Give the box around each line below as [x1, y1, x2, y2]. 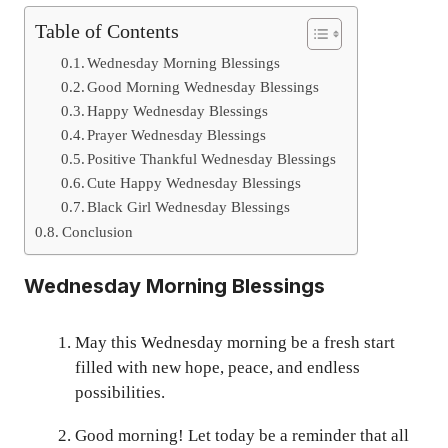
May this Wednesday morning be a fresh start [75, 332, 395, 352]
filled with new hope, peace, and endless [75, 357, 360, 377]
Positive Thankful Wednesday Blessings [87, 150, 337, 167]
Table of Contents [35, 19, 179, 42]
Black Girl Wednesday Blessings [87, 198, 291, 215]
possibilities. [75, 382, 165, 402]
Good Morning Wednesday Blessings [87, 78, 320, 95]
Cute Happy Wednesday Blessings [87, 174, 302, 191]
